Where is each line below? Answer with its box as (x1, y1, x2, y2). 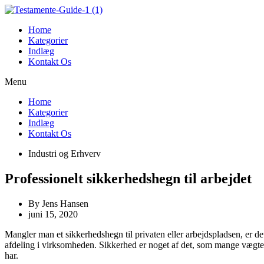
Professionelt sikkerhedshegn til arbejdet (5, 170, 252, 186)
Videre (4, 4, 29, 14)
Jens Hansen (39, 198, 88, 209)
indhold (4, 25, 32, 35)
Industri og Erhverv (28, 148, 101, 159)
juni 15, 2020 (28, 209, 78, 219)
